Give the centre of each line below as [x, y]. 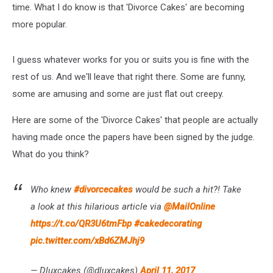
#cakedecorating [168, 223]
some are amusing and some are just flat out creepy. [118, 94]
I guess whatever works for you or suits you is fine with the [131, 59]
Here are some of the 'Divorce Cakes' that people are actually [135, 120]
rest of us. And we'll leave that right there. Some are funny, [129, 76]
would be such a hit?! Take [187, 189]
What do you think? [51, 154]
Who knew [52, 189]
